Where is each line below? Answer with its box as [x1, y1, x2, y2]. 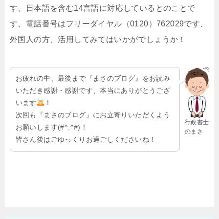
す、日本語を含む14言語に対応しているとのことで [10, 3, 196, 12]
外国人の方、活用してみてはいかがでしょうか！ [10, 35, 186, 44]
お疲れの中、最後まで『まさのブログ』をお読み [15, 74, 171, 83]
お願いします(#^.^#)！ [15, 123, 88, 131]
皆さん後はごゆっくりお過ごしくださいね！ [15, 135, 156, 144]
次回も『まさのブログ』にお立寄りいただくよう [15, 111, 171, 119]
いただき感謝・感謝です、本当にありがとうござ [15, 87, 171, 95]
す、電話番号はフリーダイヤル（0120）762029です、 [10, 19, 208, 28]
